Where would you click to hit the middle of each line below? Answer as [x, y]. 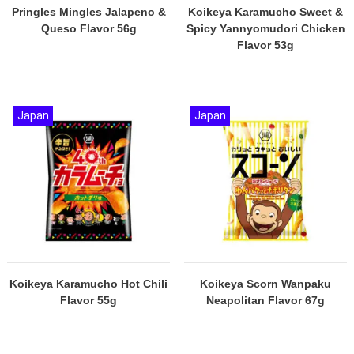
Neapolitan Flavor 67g [265, 300]
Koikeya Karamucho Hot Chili [88, 284]
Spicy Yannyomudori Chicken [265, 28]
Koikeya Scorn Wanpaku [265, 284]
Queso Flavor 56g [88, 28]
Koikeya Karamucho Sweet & [265, 12]
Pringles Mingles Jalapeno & [88, 12]
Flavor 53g [265, 45]
